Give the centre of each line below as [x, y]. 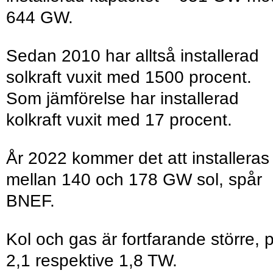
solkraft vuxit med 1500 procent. [129, 77]
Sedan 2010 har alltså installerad [133, 56]
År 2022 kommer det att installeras [138, 158]
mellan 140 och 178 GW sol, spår [134, 180]
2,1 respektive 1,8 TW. [92, 261]
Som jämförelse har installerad [122, 99]
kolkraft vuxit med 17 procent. [119, 120]
